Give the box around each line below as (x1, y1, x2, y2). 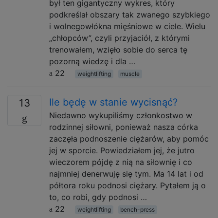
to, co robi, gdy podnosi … (49, 192, 147, 202)
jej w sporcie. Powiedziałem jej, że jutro (49, 145, 195, 155)
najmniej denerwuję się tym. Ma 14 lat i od (49, 169, 203, 179)
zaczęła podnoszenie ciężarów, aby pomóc (49, 134, 209, 144)
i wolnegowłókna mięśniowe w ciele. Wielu (49, 21, 205, 31)
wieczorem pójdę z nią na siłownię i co (49, 157, 192, 167)
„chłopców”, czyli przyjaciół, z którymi (49, 33, 190, 43)
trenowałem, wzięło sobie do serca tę (49, 45, 187, 54)
